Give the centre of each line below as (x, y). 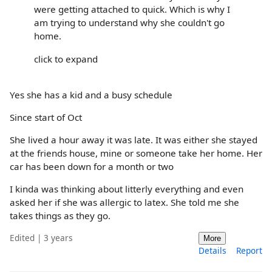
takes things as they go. (60, 216)
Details (212, 250)
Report (249, 250)
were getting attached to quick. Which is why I (132, 9)
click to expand (66, 59)
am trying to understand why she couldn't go (129, 23)
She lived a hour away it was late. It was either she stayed (134, 140)
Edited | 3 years (41, 237)
